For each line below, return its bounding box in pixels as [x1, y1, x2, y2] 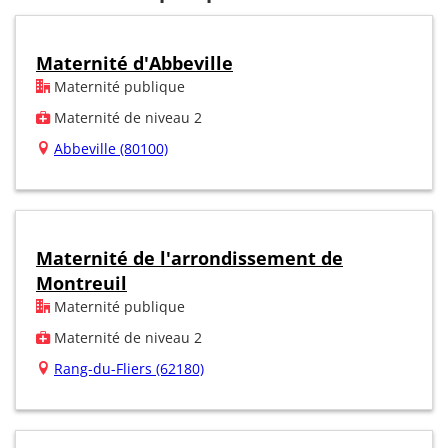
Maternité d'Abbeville [36, 50, 233, 75]
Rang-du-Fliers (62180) [54, 358, 204, 378]
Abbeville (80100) [54, 138, 168, 158]
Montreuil [36, 270, 127, 295]
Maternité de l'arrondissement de [36, 245, 343, 270]
